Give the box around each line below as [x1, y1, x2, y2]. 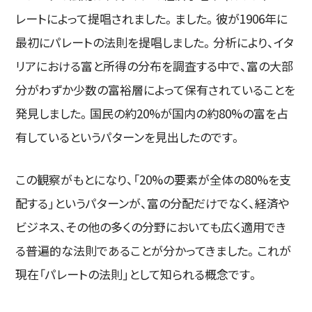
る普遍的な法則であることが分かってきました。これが [15, 242, 292, 260]
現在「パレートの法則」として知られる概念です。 [15, 265, 260, 283]
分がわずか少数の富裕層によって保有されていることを [15, 81, 296, 99]
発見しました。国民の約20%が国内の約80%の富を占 [15, 104, 289, 123]
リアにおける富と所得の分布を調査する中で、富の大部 [15, 57, 294, 75]
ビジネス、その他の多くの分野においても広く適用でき [15, 218, 287, 236]
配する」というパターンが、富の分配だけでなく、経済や [15, 194, 290, 212]
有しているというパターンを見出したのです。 [15, 128, 242, 146]
